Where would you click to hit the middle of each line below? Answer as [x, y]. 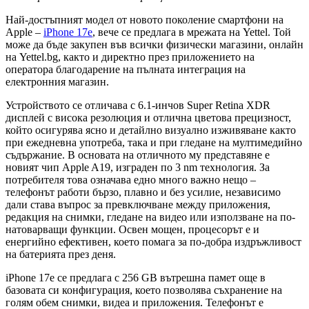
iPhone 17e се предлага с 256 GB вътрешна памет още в [136, 278]
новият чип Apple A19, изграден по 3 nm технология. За [138, 168]
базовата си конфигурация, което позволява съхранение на [144, 290]
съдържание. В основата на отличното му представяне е [138, 155]
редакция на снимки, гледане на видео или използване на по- [150, 217]
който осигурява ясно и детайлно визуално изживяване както [151, 130]
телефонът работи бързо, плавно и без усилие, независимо [143, 192]
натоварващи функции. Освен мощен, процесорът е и [132, 230]
